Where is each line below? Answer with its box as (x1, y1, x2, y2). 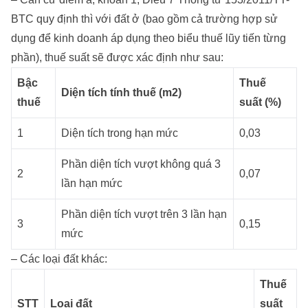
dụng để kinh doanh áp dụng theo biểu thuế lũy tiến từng (11, 32, 286, 45)
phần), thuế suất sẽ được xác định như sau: (11, 52, 223, 64)
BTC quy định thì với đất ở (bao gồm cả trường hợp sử (11, 13, 278, 25)
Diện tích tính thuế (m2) (61, 87, 181, 99)
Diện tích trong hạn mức (61, 127, 178, 140)
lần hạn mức (61, 177, 122, 190)
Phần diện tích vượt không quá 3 (61, 158, 221, 170)
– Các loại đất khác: (11, 253, 107, 265)
